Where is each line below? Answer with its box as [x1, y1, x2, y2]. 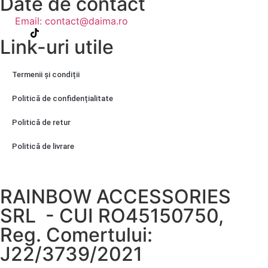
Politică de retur [12, 118, 71, 127]
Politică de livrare [12, 142, 74, 151]
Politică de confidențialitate [12, 94, 113, 103]
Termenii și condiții [12, 70, 80, 80]
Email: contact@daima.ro [15, 15, 128, 28]
